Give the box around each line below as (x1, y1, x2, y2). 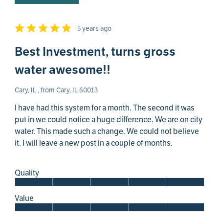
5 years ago (77, 24, 111, 33)
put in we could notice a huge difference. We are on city (15, 115, 202, 125)
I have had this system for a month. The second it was (15, 103, 195, 113)
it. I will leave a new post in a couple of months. (15, 138, 173, 149)
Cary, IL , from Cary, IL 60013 (15, 86, 98, 95)
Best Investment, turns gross (15, 44, 175, 60)
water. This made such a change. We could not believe (15, 127, 199, 137)
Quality (15, 168, 39, 178)
